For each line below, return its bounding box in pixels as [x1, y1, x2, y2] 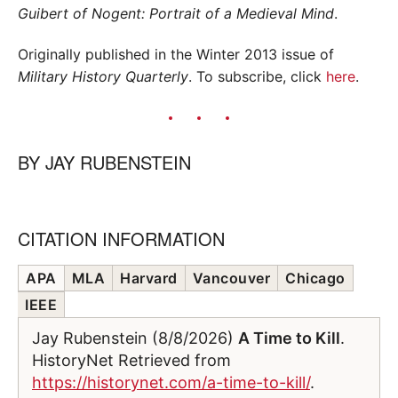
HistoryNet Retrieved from [32, 351, 231, 370]
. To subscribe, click [188, 68, 326, 86]
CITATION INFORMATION [18, 226, 225, 252]
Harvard [120, 269, 178, 288]
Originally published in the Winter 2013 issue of [18, 45, 334, 64]
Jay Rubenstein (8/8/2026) [32, 329, 238, 348]
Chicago [285, 269, 346, 288]
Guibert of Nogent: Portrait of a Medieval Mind [18, 4, 334, 22]
